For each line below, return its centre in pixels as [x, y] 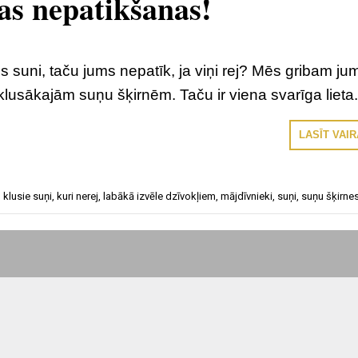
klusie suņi [28, 197]
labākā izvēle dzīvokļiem [159, 197]
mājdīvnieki [247, 197]
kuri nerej [78, 197]
